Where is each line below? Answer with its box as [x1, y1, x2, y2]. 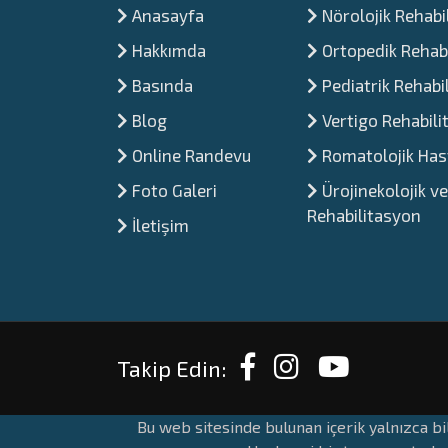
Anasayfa [128, 5, 204, 25]
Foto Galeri [128, 180, 217, 200]
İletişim [128, 215, 189, 235]
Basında [128, 75, 193, 95]
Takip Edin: [117, 355, 227, 381]
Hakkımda [128, 40, 206, 60]
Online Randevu [128, 145, 251, 165]
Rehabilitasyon [307, 205, 421, 225]
